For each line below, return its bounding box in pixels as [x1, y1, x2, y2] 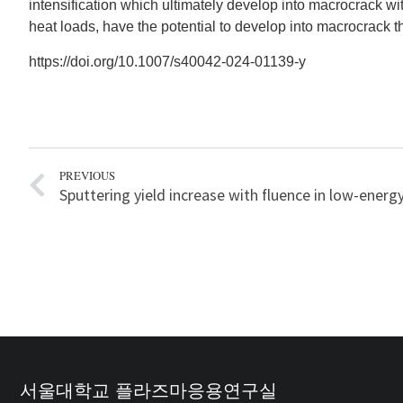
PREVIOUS [59, 166, 115, 184]
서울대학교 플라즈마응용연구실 [20, 380, 277, 400]
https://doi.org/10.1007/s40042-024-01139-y [29, 53, 306, 69]
